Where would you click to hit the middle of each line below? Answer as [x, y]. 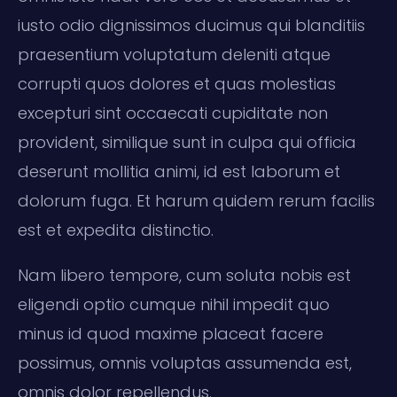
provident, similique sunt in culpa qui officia [187, 142]
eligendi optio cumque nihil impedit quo [174, 304]
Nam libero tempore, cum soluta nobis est [184, 275]
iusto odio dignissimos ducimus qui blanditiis [191, 25]
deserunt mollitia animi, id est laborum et [179, 171]
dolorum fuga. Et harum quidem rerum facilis [196, 200]
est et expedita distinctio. [116, 230]
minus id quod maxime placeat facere [171, 333]
